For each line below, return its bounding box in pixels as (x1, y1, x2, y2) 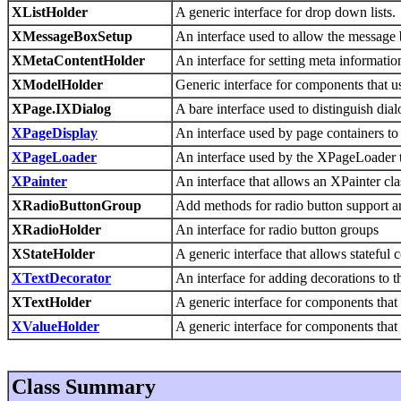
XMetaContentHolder (12, 52, 145, 68)
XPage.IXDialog (12, 100, 111, 116)
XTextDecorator (12, 269, 111, 286)
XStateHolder (12, 245, 95, 261)
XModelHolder (12, 76, 103, 92)
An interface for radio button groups (175, 221, 379, 238)
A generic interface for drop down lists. (175, 4, 396, 21)
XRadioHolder (12, 221, 101, 237)
